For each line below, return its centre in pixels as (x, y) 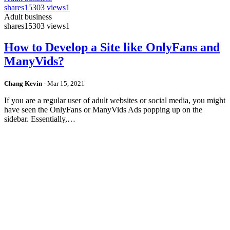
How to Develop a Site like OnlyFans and (112, 47)
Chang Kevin (23, 84)
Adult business (28, 16)
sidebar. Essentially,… (40, 119)
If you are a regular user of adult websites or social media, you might (115, 101)
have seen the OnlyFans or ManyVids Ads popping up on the (103, 110)
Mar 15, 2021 (66, 84)
